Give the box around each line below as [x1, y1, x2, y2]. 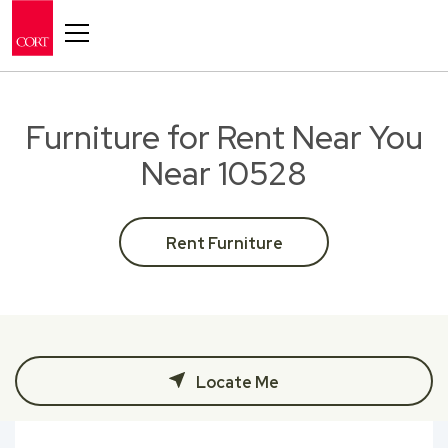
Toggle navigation [76, 7, 143, 26]
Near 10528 [141, 152, 307, 195]
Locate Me [193, 372, 279, 393]
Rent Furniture [165, 233, 283, 254]
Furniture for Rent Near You [25, 116, 423, 159]
